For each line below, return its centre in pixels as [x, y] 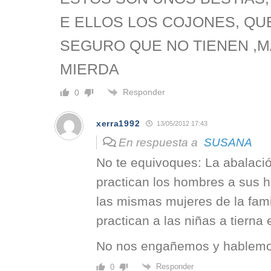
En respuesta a [160, 142]
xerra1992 [118, 123]
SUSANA [228, 142]
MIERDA [90, 69]
